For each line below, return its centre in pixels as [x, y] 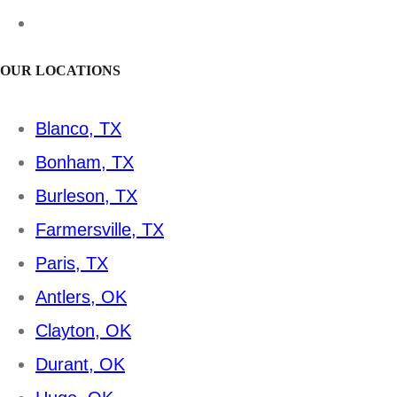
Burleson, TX [86, 195]
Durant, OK [80, 364]
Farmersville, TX [100, 229]
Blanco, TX [78, 128]
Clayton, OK [83, 330]
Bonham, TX [85, 162]
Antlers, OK [81, 296]
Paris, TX [72, 263]
